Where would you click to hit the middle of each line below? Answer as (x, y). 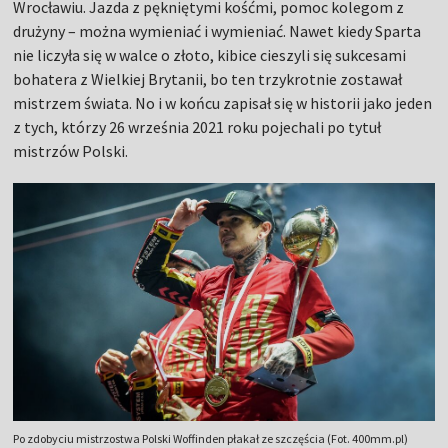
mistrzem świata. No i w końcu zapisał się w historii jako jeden (223, 103)
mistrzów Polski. (71, 151)
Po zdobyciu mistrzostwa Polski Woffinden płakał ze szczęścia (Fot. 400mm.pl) (211, 438)
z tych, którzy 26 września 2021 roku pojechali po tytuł (197, 127)
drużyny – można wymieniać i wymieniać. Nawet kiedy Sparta (217, 31)
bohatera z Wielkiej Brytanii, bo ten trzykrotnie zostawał (208, 79)
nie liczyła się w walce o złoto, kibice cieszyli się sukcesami (210, 55)
